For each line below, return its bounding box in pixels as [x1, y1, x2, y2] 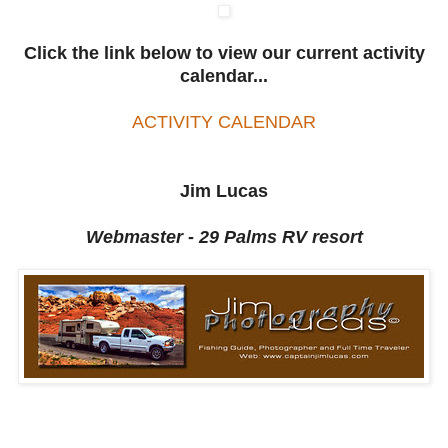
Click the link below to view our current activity [23, 42, 425, 63]
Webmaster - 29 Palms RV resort [85, 226, 363, 247]
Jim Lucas [180, 180, 268, 201]
